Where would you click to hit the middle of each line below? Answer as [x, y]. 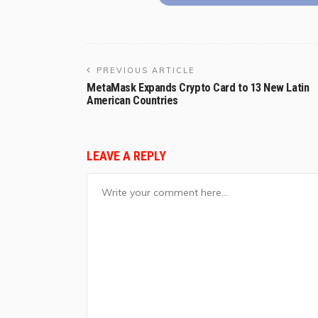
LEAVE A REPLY [128, 156]
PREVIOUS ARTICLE [146, 71]
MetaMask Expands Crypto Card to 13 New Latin [198, 88]
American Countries [132, 101]
